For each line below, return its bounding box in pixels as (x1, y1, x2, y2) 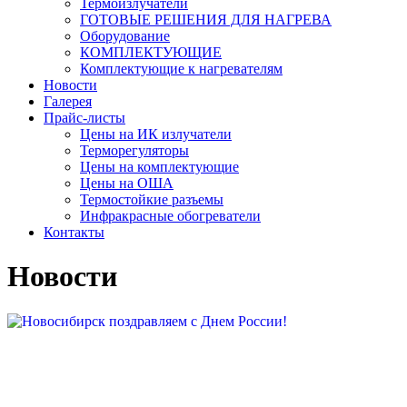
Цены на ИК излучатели (80, 126, 232, 142)
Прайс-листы (44, 110, 125, 125)
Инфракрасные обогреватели (80, 208, 261, 223)
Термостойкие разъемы (80, 192, 223, 207)
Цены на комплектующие (80, 159, 239, 174)
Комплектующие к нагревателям (80, 61, 283, 76)
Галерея (44, 94, 92, 109)
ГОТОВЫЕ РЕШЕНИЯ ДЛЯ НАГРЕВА (80, 12, 332, 27)
